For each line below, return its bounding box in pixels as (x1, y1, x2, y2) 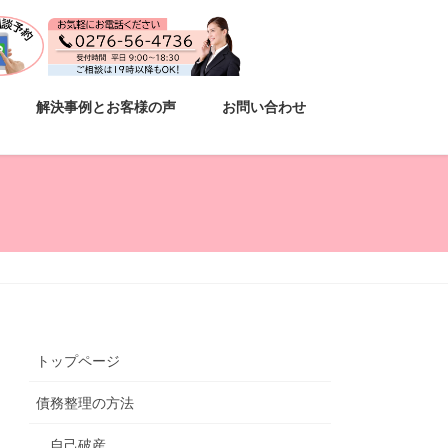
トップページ (36, 353, 121, 370)
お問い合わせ (222, 99, 307, 115)
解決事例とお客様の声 (36, 99, 177, 115)
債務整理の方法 (36, 395, 135, 412)
